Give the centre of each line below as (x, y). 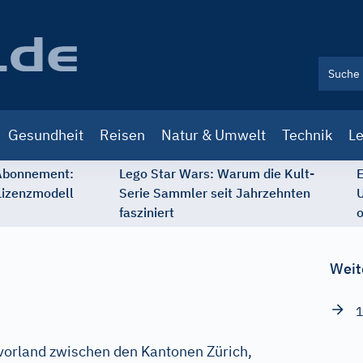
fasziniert (147, 212)
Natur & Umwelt (214, 135)
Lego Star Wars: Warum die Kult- (217, 173)
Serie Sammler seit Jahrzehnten (215, 193)
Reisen (122, 135)
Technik (307, 135)
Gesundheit (46, 135)
